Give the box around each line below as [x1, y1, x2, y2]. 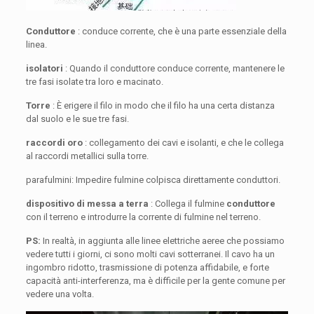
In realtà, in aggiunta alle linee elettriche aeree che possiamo [40, 235, 285, 247]
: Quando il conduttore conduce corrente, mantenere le [62, 63, 285, 74]
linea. [25, 39, 47, 50]
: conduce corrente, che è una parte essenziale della [75, 26, 287, 37]
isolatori [25, 63, 63, 74]
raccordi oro [25, 137, 83, 149]
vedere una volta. [25, 289, 94, 300]
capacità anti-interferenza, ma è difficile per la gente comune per [25, 275, 285, 287]
